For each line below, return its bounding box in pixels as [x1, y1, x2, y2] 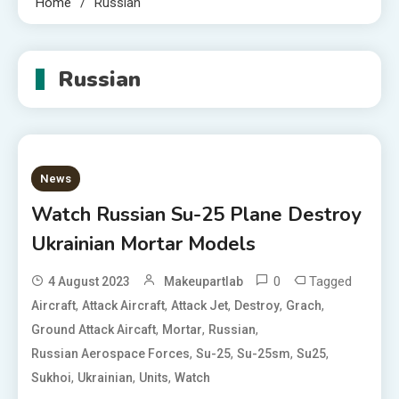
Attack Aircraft [82, 298, 166, 313]
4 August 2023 [48, 274, 131, 289]
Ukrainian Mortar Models [31, 231, 256, 257]
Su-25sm [237, 346, 291, 361]
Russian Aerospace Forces [31, 346, 191, 361]
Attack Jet [171, 298, 229, 313]
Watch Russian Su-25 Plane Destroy [31, 201, 362, 228]
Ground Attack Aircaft [31, 322, 157, 337]
